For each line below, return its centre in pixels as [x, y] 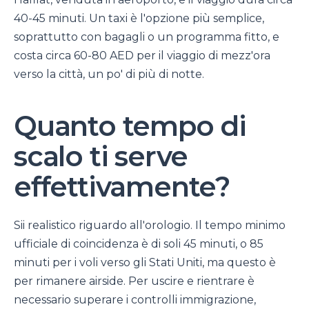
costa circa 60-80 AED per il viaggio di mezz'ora [142, 56]
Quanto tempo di [130, 126]
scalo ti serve [101, 157]
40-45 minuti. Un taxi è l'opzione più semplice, [139, 19]
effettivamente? [122, 187]
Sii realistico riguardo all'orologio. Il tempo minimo [150, 225]
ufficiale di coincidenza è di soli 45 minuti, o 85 [139, 243]
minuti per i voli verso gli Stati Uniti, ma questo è [145, 262]
